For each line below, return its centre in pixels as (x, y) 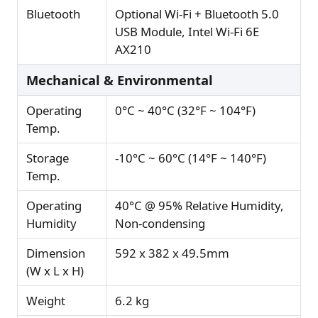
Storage (48, 158)
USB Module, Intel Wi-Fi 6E (187, 32)
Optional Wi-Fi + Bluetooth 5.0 (197, 14)
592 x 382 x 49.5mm (172, 253)
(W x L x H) (55, 271)
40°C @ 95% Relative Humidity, (199, 206)
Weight (46, 301)
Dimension (56, 253)
